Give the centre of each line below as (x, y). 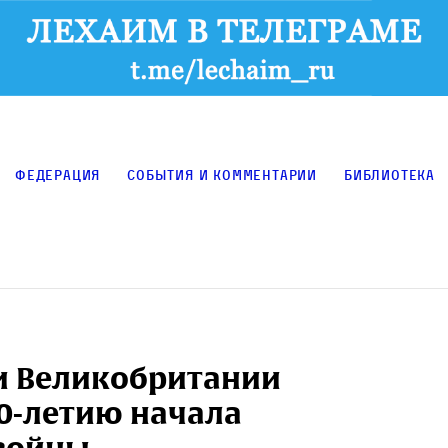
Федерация (58, 175)
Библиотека (390, 175)
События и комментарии (222, 175)
